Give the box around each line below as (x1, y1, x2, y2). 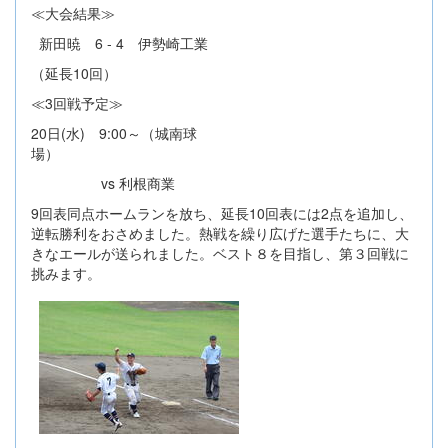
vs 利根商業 (31, 172, 175, 193)
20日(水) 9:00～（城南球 (31, 122, 197, 143)
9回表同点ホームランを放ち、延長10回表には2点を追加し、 (31, 202, 413, 223)
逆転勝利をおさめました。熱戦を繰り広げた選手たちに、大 (31, 222, 409, 243)
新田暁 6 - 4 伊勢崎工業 (31, 32, 208, 53)
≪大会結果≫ (31, 2, 115, 23)
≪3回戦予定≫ (31, 92, 123, 113)
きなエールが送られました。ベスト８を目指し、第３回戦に (31, 242, 409, 263)
